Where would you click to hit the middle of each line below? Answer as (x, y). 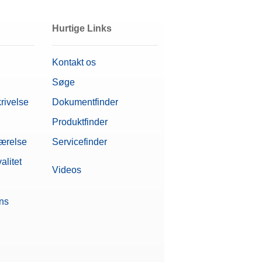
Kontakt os (74, 63)
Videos (66, 170)
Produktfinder (80, 122)
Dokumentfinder (85, 102)
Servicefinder (79, 142)
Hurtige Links (82, 29)
